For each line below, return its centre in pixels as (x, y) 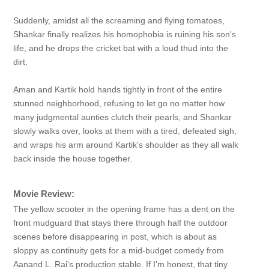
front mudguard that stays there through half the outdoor (120, 223)
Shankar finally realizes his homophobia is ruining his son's (124, 34)
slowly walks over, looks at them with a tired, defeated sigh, (125, 131)
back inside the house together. (72, 159)
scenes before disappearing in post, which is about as (115, 237)
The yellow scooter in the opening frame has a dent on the (124, 209)
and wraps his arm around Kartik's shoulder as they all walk (125, 145)
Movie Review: (44, 194)
